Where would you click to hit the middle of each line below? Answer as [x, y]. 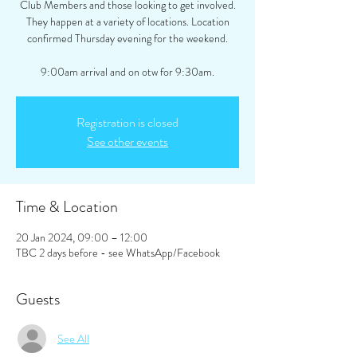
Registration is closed [127, 122]
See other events [127, 141]
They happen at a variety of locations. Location [127, 22]
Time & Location [67, 207]
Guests [38, 299]
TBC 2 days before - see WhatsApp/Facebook [118, 253]
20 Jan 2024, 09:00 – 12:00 [82, 237]
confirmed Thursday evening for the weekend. [127, 38]
